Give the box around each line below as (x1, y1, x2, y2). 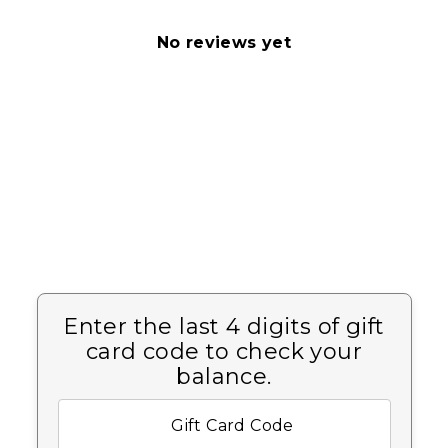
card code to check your (85, 337, 363, 365)
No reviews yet (156, 33, 292, 53)
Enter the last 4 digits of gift (63, 312, 385, 340)
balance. (176, 362, 272, 390)
